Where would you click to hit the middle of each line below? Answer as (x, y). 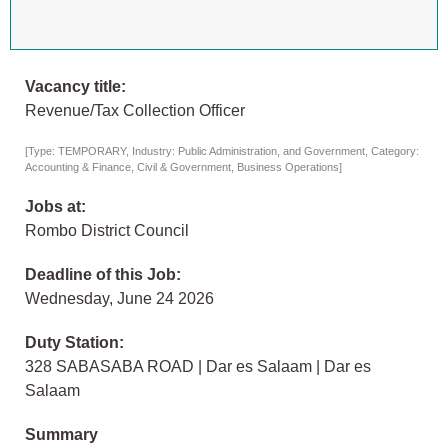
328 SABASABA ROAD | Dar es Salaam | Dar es (198, 367)
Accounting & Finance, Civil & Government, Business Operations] (183, 167)
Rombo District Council (107, 231)
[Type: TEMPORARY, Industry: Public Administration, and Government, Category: (222, 151)
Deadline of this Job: (103, 275)
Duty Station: (74, 343)
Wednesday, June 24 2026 (119, 299)
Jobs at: (55, 207)
